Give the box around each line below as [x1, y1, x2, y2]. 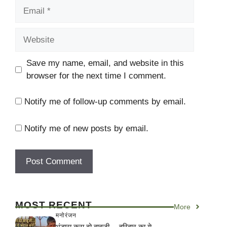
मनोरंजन [56, 211, 77, 219]
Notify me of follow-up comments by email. [24, 96, 186, 106]
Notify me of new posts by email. [24, 124, 148, 134]
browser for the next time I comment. [26, 71, 166, 81]
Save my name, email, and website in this [26, 58, 184, 68]
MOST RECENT [15, 199, 92, 210]
